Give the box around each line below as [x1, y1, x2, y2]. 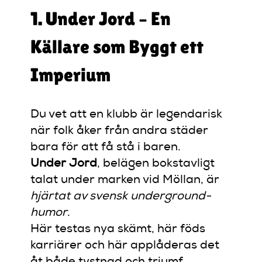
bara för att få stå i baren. [30, 142, 181, 154]
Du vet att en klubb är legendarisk [30, 109, 223, 121]
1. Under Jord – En [30, 8, 171, 30]
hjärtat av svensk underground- [30, 191, 212, 203]
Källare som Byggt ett [30, 36, 204, 58]
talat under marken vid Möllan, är [30, 174, 220, 187]
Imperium [30, 64, 111, 86]
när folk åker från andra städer [30, 125, 209, 137]
